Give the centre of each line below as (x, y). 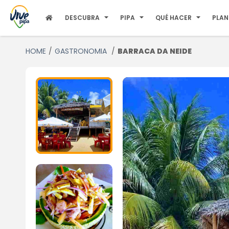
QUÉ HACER (174, 18)
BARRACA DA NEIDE (154, 51)
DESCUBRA (83, 18)
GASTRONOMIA (82, 51)
